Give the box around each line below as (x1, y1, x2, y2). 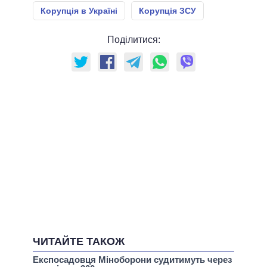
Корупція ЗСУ (139, 6, 196, 16)
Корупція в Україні (41, 6, 117, 16)
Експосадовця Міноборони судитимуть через (33, 254, 232, 265)
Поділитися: (107, 35, 160, 45)
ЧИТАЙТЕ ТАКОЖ (33, 235, 125, 248)
